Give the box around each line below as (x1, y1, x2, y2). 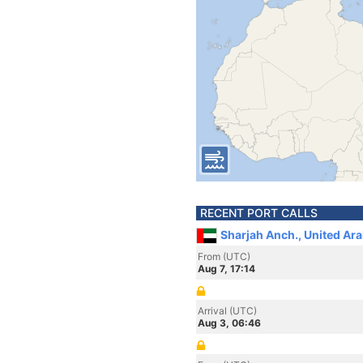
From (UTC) (198, 250, 250, 263)
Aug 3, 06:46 (198, 317, 261, 329)
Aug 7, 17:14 (198, 263, 255, 275)
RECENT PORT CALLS (200, 206, 318, 220)
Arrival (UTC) (198, 305, 257, 317)
